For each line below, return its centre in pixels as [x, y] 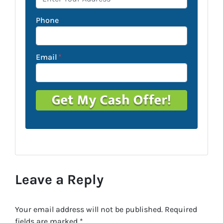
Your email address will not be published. [89, 209]
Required [181, 209]
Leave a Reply [59, 179]
